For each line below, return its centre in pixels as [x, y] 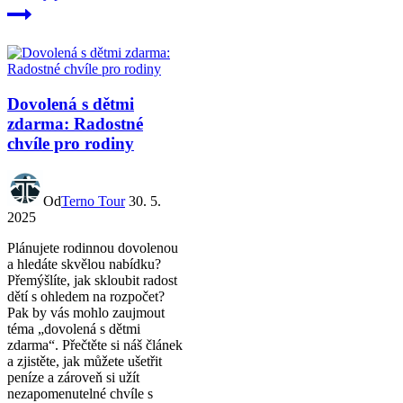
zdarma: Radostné [75, 123]
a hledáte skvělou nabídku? [84, 264]
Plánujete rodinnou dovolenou [93, 248]
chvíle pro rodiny [71, 143]
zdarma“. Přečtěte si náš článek [95, 345]
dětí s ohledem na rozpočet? [86, 297]
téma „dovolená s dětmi [74, 329]
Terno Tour [93, 201]
